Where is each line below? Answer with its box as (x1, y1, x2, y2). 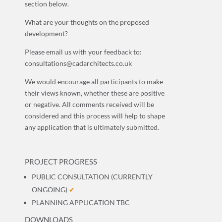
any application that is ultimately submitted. (25, 122, 159, 131)
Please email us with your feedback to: (25, 47, 142, 56)
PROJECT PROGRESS (25, 157, 97, 166)
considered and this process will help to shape (25, 111, 165, 120)
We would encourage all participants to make (25, 77, 163, 86)
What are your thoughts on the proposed (25, 17, 149, 26)
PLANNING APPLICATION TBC (32, 198, 130, 207)
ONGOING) (32, 185, 69, 194)
